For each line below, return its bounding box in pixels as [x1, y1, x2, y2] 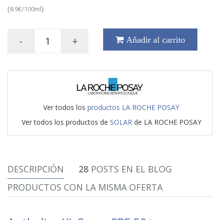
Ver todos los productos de [21, 117, 110, 127]
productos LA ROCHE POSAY [87, 103, 179, 112]
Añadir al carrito [124, 35, 185, 44]
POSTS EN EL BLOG [88, 163, 172, 175]
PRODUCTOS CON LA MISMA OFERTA [7, 181, 163, 193]
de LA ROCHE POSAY [132, 117, 201, 127]
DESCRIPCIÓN [7, 163, 64, 175]
